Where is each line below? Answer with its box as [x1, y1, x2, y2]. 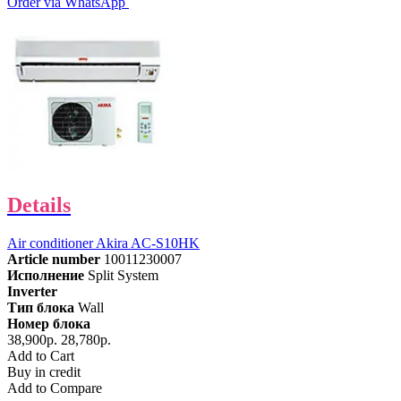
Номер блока [7, 316, 90, 332]
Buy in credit [7, 364, 81, 380]
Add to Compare [7, 380, 102, 397]
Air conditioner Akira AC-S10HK [7, 235, 200, 252]
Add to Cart [7, 348, 74, 364]
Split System [88, 268, 158, 284]
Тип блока [7, 300, 74, 316]
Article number [7, 252, 100, 268]
